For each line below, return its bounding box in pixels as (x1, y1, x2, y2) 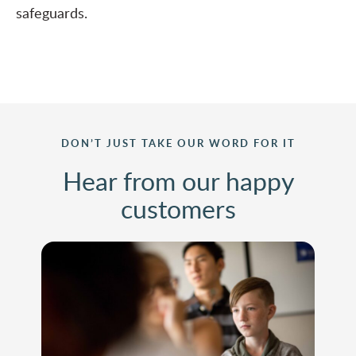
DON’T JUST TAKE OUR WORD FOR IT (60, 136, 296, 151)
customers (120, 191, 236, 226)
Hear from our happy (62, 163, 294, 199)
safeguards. (16, 3, 87, 23)
